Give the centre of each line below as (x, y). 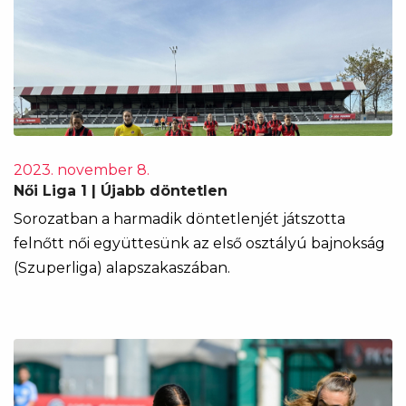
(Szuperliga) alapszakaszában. (122, 268)
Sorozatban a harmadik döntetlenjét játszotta (179, 219)
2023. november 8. (82, 170)
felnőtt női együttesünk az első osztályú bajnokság (199, 243)
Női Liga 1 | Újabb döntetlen (121, 191)
